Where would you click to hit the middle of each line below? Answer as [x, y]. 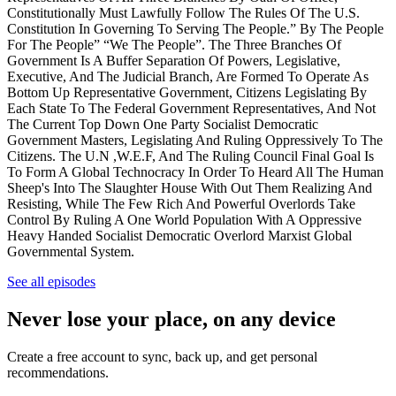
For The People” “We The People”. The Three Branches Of [174, 44]
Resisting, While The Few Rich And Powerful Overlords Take [181, 203]
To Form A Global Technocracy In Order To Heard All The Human [195, 171]
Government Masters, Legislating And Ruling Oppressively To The [195, 140]
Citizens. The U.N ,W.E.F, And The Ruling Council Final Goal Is [190, 156]
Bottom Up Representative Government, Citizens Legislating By [187, 92]
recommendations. [58, 372]
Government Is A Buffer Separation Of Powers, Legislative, [174, 60]
